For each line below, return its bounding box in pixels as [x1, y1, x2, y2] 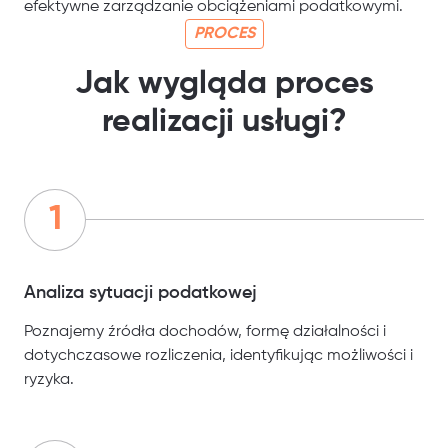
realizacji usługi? [101, 106, 347, 139]
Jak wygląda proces [74, 68, 374, 101]
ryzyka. [24, 372, 74, 389]
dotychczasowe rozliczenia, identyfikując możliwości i [24, 348, 413, 365]
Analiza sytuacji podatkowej [24, 284, 257, 303]
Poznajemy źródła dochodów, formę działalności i [24, 324, 386, 341]
